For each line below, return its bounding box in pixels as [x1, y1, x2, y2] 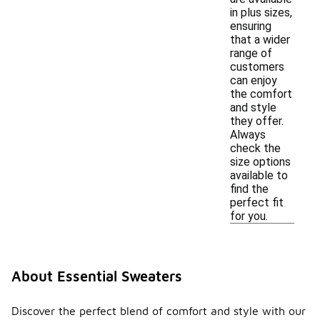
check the [230, 141, 281, 155]
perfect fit [230, 196, 284, 209]
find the [230, 182, 269, 196]
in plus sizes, [230, 6, 292, 19]
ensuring [230, 19, 271, 33]
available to [230, 169, 288, 182]
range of [230, 46, 272, 60]
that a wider [230, 33, 290, 46]
